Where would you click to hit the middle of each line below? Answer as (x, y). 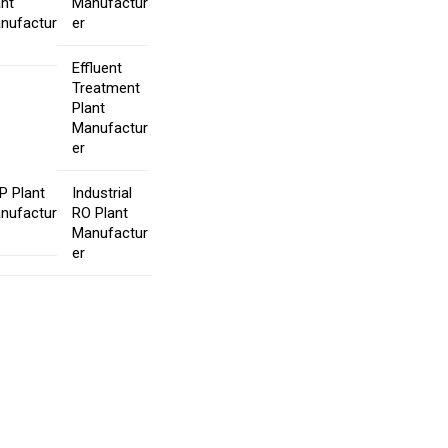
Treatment (106, 87)
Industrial (102, 192)
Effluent (97, 67)
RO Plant (100, 212)
